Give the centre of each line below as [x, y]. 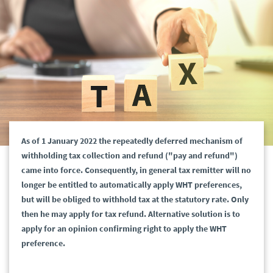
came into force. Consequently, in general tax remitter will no [136, 170]
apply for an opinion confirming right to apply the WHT [124, 229]
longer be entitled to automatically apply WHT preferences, [132, 185]
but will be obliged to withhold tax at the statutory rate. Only [135, 200]
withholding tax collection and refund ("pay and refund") [129, 156]
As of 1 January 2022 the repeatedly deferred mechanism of [132, 141]
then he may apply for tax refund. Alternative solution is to [131, 214]
